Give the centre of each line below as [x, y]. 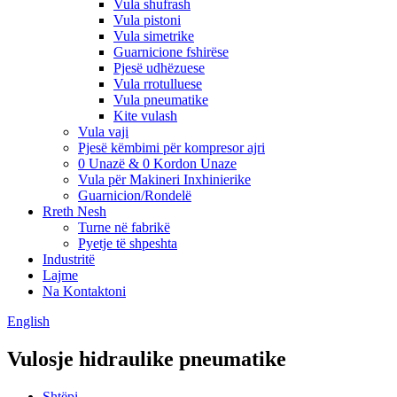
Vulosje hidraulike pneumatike [147, 358]
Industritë [69, 259]
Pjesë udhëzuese [159, 68]
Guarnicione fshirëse [171, 52]
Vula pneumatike [161, 100]
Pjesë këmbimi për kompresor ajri [171, 148]
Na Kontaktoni [84, 291]
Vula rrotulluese [158, 84]
